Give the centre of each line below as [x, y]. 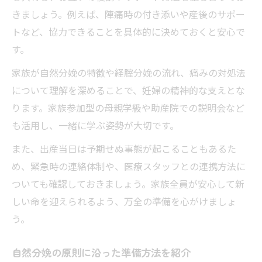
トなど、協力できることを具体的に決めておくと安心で [128, 31]
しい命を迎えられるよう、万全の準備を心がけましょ [124, 201]
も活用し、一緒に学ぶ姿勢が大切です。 [95, 125]
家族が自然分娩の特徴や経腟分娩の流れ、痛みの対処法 [129, 72]
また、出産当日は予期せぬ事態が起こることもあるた [124, 148]
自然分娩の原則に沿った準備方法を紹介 [101, 252]
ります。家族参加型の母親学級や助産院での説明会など [128, 107]
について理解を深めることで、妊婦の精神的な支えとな [128, 90]
